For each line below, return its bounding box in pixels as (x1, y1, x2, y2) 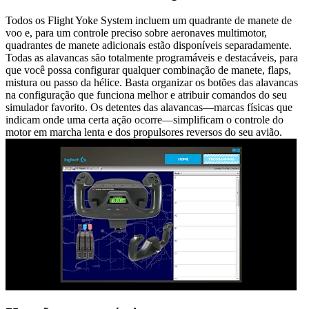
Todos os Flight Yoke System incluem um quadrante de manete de (6, 14, 292, 26)
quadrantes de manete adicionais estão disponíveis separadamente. (6, 39, 292, 51)
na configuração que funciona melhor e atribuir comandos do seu (6, 88, 287, 101)
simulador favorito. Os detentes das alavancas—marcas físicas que (6, 101, 292, 113)
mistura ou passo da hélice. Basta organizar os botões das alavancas (6, 76, 298, 88)
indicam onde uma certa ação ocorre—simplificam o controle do (6, 113, 283, 126)
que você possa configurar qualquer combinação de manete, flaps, (6, 63, 291, 76)
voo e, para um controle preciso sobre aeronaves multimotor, (6, 26, 267, 39)
